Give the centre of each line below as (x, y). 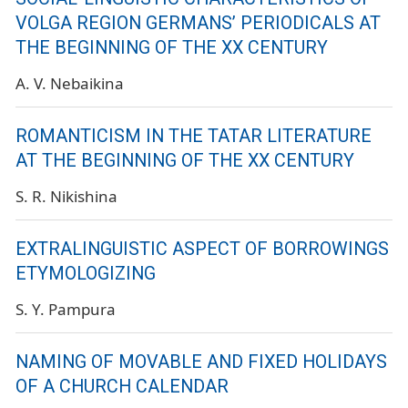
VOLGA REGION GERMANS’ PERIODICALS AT (198, 24)
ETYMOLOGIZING (86, 273)
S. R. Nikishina (66, 196)
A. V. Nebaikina (70, 84)
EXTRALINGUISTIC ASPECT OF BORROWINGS (202, 249)
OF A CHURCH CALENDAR (122, 386)
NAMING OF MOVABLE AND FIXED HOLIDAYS (201, 362)
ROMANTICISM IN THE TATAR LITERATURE (194, 137)
